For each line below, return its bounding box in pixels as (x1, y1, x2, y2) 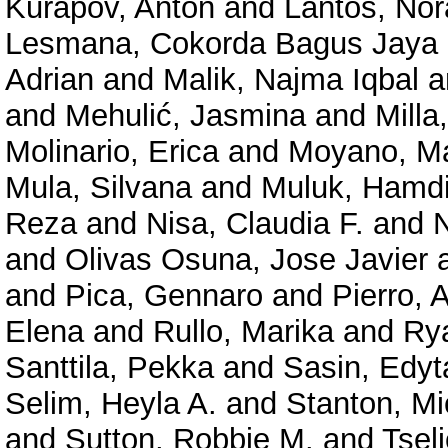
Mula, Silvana (5, 170, 192, 206)
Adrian (5, 62, 94, 98)
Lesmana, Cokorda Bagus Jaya (5, 26, 438, 62)
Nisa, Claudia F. (146, 206, 364, 242)
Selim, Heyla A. (5, 386, 217, 422)
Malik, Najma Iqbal (163, 62, 419, 98)
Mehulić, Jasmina (65, 98, 306, 134)
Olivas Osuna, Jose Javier (65, 242, 428, 278)
